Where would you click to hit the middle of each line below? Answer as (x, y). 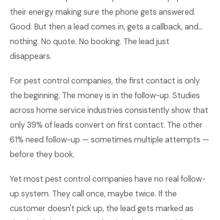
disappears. (31, 56)
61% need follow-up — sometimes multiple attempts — (110, 140)
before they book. (42, 154)
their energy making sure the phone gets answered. (103, 12)
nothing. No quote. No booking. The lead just (90, 41)
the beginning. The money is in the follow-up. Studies (105, 96)
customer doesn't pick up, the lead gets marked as (102, 208)
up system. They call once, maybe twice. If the (93, 194)
